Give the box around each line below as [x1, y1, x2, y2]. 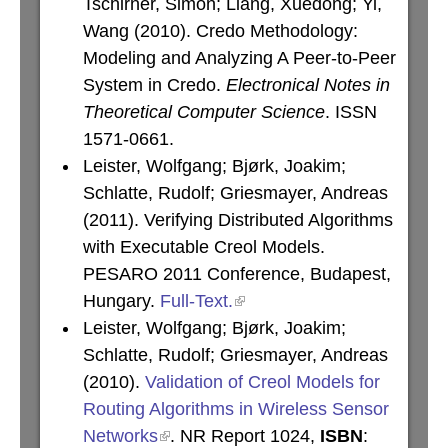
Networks [83, 426, 158, 446]
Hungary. [83, 291, 160, 311]
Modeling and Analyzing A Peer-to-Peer [83, 48, 396, 68]
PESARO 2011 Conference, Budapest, [83, 264, 391, 284]
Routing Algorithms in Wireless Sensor [83, 399, 389, 419]
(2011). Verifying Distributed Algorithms [83, 210, 393, 230]
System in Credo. [83, 75, 226, 95]
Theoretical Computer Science [83, 102, 325, 122]
